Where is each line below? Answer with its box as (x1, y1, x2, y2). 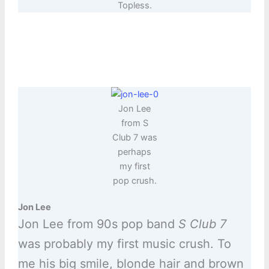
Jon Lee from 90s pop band (17, 217, 178, 232)
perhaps (118, 147, 151, 158)
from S (121, 118, 148, 129)
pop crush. (112, 175, 157, 187)
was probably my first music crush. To (17, 237, 231, 252)
